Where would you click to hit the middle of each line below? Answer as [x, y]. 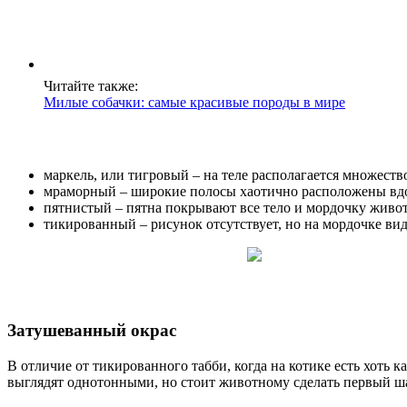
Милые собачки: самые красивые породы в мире [194, 103]
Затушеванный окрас [92, 331]
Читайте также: [91, 86]
